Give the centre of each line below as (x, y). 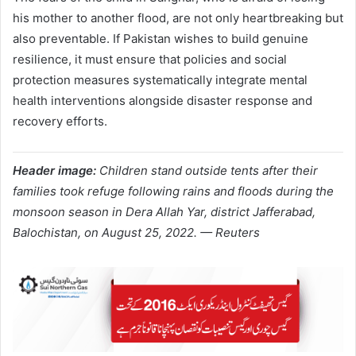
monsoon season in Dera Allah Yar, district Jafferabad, (164, 212)
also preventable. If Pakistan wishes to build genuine (161, 39)
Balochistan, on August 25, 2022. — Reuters (136, 233)
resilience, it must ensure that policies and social (150, 60)
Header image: (54, 171)
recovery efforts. (60, 122)
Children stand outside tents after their (209, 171)
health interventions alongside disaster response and (163, 101)
